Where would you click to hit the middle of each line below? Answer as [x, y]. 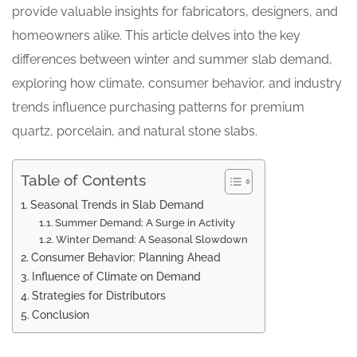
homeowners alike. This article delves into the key [156, 35]
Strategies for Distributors [98, 295]
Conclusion [60, 314]
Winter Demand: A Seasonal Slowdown [152, 239]
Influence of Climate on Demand [116, 276]
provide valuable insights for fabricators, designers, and [175, 12]
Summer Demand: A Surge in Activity [145, 223]
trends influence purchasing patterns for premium [158, 107]
